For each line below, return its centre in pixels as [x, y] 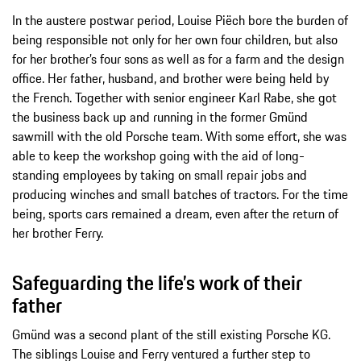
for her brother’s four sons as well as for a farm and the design [178, 58]
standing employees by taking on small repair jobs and [160, 174]
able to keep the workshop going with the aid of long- [158, 155]
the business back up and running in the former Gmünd [160, 116]
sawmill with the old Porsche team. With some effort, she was [179, 136]
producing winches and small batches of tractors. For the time [180, 194]
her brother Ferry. [58, 232]
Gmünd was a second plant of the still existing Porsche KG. [171, 334]
